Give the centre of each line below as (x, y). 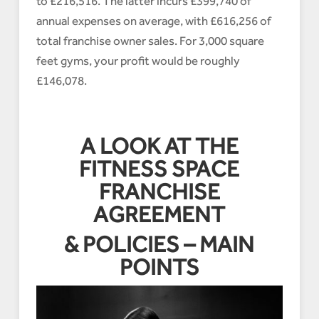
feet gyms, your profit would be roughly (138, 61)
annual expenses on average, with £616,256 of (153, 21)
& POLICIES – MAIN (159, 245)
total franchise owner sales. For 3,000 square (150, 41)
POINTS (159, 267)
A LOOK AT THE (159, 146)
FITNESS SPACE (159, 169)
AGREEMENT (159, 215)
